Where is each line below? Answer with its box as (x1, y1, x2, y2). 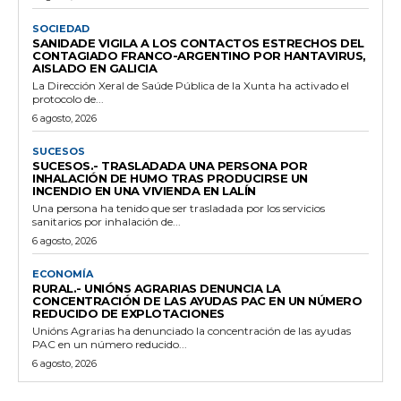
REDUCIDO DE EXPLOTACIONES (32, 305, 225, 320)
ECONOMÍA (32, 267, 93, 280)
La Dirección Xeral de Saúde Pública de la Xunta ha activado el (32, 78, 349, 92)
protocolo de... (32, 91, 104, 106)
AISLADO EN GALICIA (32, 60, 157, 75)
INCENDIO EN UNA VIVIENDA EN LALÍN (32, 183, 256, 198)
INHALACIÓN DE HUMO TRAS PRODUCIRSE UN (32, 170, 308, 185)
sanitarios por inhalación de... (32, 214, 181, 228)
